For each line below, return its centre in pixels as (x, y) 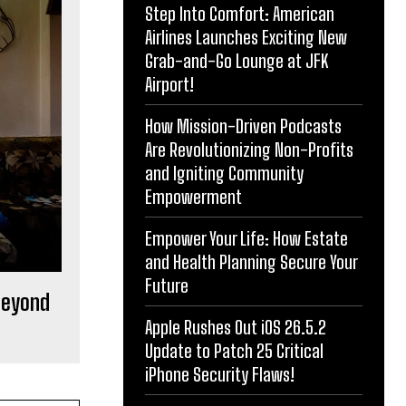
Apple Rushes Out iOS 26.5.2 (236, 328)
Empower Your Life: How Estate (246, 239)
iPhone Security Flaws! (220, 375)
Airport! (169, 85)
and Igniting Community (224, 174)
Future (167, 286)
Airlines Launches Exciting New (246, 38)
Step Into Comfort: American (240, 14)
